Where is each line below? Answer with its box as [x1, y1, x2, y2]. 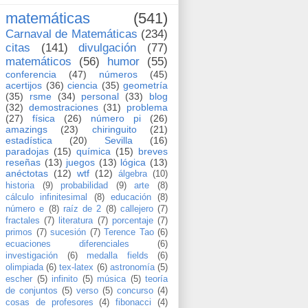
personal [81, 90, 120, 102]
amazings [5, 123, 47, 135]
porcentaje [111, 215, 153, 225]
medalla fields [87, 250, 148, 261]
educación [110, 192, 151, 202]
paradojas [5, 145, 49, 157]
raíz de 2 [63, 203, 102, 214]
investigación [5, 250, 58, 261]
